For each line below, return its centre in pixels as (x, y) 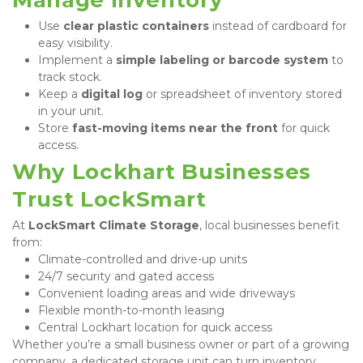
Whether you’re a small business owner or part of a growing (181, 344)
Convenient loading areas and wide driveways (167, 293)
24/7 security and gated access (126, 276)
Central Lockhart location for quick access (155, 327)
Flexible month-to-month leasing (131, 310)
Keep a (60, 94)
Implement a (77, 60)
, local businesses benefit (269, 225)
